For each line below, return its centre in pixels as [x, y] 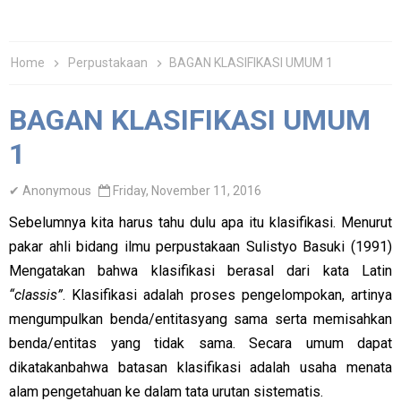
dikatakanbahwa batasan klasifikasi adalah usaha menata [200, 367]
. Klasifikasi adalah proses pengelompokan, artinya [227, 295]
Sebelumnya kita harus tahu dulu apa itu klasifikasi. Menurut [200, 222]
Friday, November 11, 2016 [187, 191]
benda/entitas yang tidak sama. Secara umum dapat [200, 343]
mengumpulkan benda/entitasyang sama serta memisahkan [200, 319]
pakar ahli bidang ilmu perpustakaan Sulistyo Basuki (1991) [200, 247]
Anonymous [57, 191]
